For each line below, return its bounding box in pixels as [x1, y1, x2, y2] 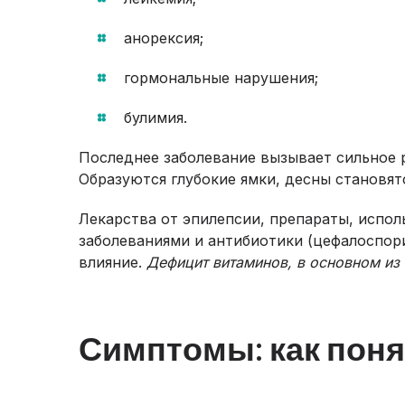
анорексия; [124, 29, 203, 47]
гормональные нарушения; [124, 69, 318, 87]
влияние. [79, 253, 146, 271]
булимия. [124, 108, 187, 127]
